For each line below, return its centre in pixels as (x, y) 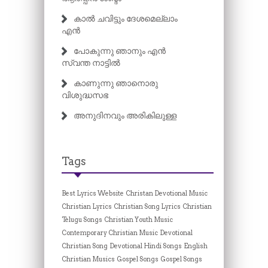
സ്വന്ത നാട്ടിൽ (91, 63)
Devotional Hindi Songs (145, 246)
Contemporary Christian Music (109, 233)
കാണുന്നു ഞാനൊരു (115, 83)
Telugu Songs (82, 220)
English (195, 246)
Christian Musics (88, 259)
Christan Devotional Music (166, 193)
